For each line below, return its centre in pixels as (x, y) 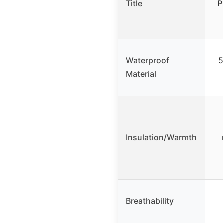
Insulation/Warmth (161, 137)
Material (141, 73)
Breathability (150, 200)
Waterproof (148, 60)
